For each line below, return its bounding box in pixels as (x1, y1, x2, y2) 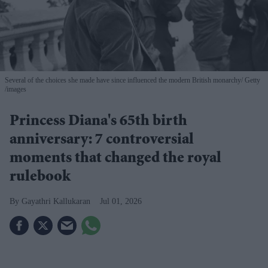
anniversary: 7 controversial (10, 133, 194, 149)
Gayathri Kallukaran (22, 197, 90, 206)
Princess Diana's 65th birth (10, 114, 187, 130)
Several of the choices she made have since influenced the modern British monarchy (5, 76, 241, 85)
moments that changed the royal (10, 151, 221, 167)
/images (5, 85, 26, 94)
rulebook (10, 170, 71, 186)
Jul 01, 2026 (100, 197, 142, 206)
